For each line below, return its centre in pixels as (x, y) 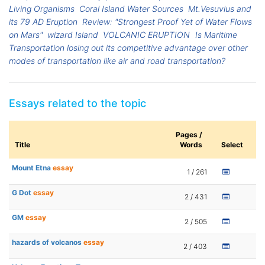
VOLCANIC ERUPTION (147, 35)
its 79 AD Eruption (43, 22)
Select (232, 145)
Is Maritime (216, 35)
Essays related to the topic (77, 104)
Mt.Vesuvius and (220, 9)
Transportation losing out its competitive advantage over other (128, 48)
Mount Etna (32, 168)
